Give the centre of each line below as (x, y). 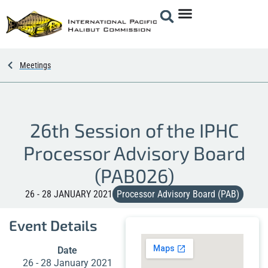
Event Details (53, 225)
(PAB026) (134, 175)
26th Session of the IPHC (134, 130)
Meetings (35, 65)
